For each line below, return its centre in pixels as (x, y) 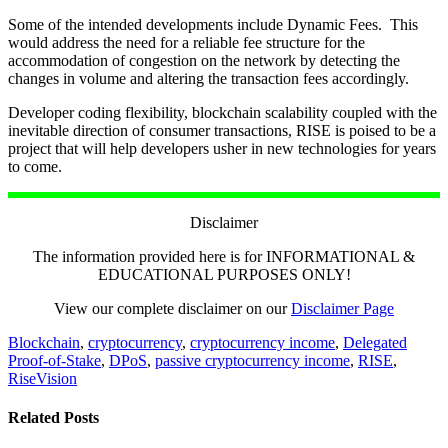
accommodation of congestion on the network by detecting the (204, 61)
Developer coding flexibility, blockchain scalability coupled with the (222, 113)
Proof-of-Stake (54, 361)
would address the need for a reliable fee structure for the (186, 43)
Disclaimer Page (342, 309)
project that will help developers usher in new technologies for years (222, 149)
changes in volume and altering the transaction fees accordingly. (208, 79)
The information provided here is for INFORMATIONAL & (224, 257)
